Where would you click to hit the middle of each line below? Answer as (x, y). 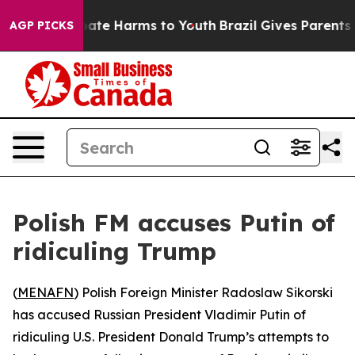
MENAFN (46, 292)
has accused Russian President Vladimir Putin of (159, 315)
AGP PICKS (42, 25)
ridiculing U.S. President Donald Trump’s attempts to (171, 337)
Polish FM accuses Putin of (174, 223)
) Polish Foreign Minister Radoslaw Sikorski (203, 292)
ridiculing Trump (115, 251)
